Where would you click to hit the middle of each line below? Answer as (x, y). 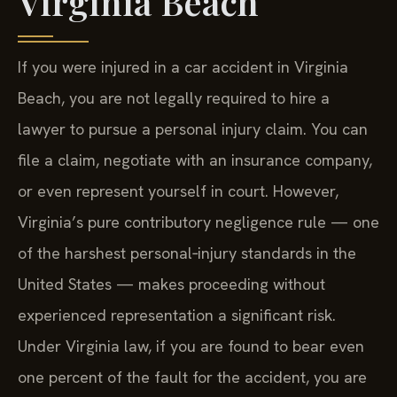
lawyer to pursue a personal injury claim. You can (193, 129)
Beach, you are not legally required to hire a (174, 98)
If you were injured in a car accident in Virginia (183, 67)
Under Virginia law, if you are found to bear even (191, 346)
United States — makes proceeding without (171, 284)
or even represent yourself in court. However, (178, 191)
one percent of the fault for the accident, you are (192, 378)
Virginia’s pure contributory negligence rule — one (198, 222)
